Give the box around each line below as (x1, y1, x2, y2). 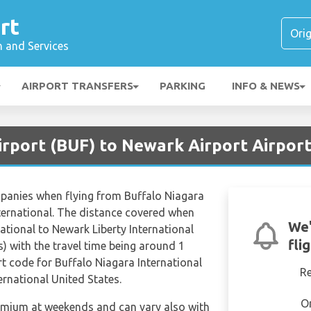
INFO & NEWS (232, 80, 300, 92)
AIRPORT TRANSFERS (22, 80, 133, 92)
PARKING (160, 80, 205, 92)
